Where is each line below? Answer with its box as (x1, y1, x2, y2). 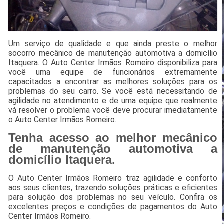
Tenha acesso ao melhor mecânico (8, 131, 217, 145)
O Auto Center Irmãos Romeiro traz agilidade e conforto (8, 173, 217, 183)
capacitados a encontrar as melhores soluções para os (8, 77, 217, 87)
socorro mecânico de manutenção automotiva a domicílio (8, 48, 217, 58)
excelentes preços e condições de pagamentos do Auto (8, 202, 217, 212)
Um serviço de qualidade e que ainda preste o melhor (8, 39, 217, 49)
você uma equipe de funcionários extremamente (8, 67, 217, 77)
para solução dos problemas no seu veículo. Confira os (8, 192, 217, 202)
